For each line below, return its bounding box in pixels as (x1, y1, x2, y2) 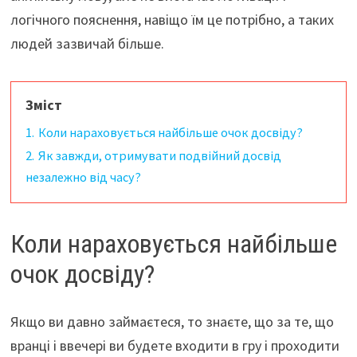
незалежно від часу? (25, 168, 141, 185)
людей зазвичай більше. (10, 33, 164, 53)
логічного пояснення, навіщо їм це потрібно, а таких (10, 10, 334, 29)
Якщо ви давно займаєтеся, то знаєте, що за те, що (10, 312, 334, 331)
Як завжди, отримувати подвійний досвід (37, 147, 281, 163)
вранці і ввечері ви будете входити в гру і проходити (10, 336, 339, 355)
